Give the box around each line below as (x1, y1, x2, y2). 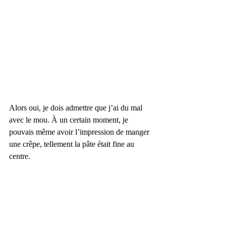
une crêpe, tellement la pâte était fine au (9, 140, 136, 149)
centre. (9, 152, 30, 161)
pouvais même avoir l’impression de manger (9, 128, 151, 137)
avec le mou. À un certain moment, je (9, 116, 130, 125)
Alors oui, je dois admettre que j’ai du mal (9, 103, 144, 112)
